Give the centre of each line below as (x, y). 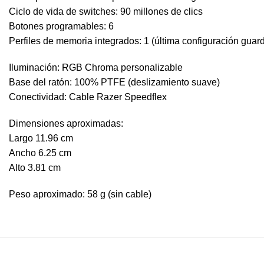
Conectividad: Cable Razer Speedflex (88, 97)
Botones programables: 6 (61, 26)
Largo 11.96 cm (41, 138)
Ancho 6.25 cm (40, 153)
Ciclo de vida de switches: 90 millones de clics (106, 11)
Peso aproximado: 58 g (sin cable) (80, 194)
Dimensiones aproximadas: (66, 123)
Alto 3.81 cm (35, 168)
